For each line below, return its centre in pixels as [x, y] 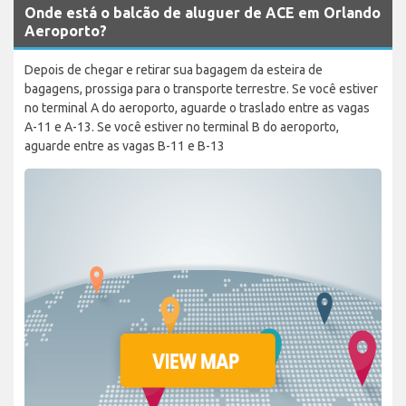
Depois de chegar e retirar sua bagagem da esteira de [174, 69]
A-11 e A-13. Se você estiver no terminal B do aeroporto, [182, 126]
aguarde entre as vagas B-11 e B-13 [125, 145]
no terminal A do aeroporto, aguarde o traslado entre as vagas [197, 107]
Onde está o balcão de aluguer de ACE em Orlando [203, 12]
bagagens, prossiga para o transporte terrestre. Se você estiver [201, 88]
